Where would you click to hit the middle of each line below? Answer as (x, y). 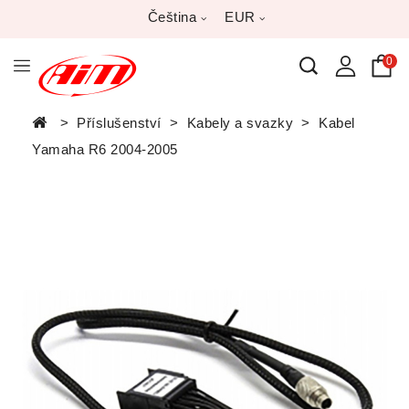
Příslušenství (119, 123)
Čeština (174, 17)
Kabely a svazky (240, 123)
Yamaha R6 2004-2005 (105, 149)
